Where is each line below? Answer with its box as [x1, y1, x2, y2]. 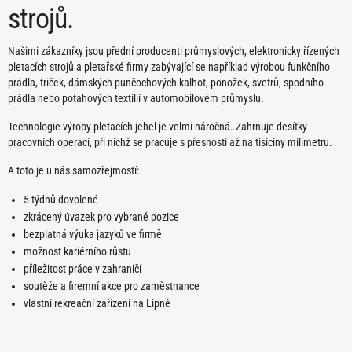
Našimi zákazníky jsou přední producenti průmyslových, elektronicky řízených [8, 45, 339, 58]
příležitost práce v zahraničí [24, 262, 141, 276]
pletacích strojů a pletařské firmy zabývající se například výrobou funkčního [8, 60, 330, 74]
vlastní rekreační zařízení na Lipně [24, 297, 170, 310]
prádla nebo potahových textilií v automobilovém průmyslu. [8, 92, 264, 105]
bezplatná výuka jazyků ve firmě [24, 228, 162, 241]
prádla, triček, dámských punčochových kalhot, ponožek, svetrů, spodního [8, 76, 324, 90]
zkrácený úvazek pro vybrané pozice [24, 211, 179, 224]
